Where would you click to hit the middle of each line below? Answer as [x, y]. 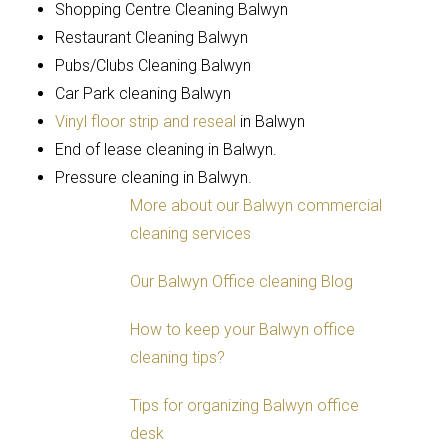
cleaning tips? [177, 357]
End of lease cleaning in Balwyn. [166, 149]
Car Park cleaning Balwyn [143, 93]
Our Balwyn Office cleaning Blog [241, 281]
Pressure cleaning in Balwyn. [153, 177]
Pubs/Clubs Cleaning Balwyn [153, 65]
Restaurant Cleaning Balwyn [151, 37]
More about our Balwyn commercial [256, 205]
